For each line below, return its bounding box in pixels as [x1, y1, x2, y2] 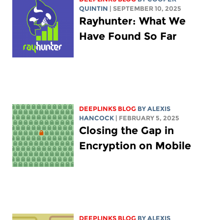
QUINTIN [79, 4, 109, 12]
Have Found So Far [79, 29, 177, 42]
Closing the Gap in [79, 124, 174, 137]
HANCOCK [79, 114, 114, 122]
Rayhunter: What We [79, 14, 186, 27]
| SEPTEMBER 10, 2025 [110, 4, 182, 12]
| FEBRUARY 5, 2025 [115, 114, 180, 122]
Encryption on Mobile [79, 139, 192, 152]
